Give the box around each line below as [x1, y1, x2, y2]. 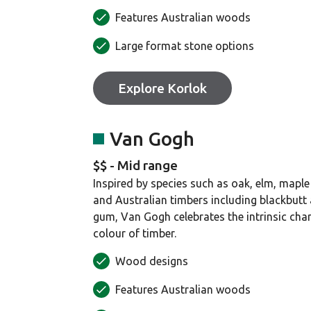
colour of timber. [93, 227, 176, 239]
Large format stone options [115, 40, 254, 52]
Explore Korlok [118, 81, 207, 96]
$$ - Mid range [93, 158, 178, 173]
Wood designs [115, 255, 188, 267]
